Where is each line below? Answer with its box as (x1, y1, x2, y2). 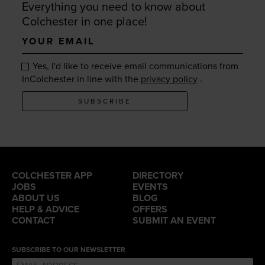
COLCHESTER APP (12, 169, 92, 182)
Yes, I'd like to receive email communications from (30, 60, 239, 73)
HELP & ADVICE (12, 203, 79, 215)
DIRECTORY (132, 169, 183, 182)
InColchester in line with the (22, 73, 141, 85)
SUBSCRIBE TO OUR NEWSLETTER (12, 245, 125, 254)
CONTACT (12, 214, 55, 227)
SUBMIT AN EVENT (132, 214, 216, 227)
